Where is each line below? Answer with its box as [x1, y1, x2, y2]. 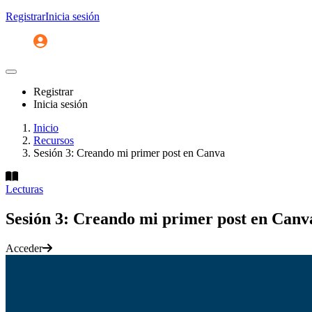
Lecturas [6, 183, 43, 196]
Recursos [33, 134, 74, 147]
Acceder [6, 242, 42, 255]
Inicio [33, 122, 58, 134]
